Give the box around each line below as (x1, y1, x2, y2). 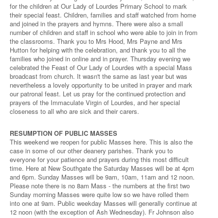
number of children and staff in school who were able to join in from (10, 28, 198, 37)
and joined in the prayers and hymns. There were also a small (10, 19, 183, 28)
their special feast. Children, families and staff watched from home (10, 10, 196, 19)
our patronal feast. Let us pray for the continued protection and (10, 89, 185, 98)
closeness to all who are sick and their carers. (10, 107, 139, 116)
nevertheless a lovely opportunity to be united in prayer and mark (10, 80, 192, 90)
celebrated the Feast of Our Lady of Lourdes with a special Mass (10, 63, 192, 72)
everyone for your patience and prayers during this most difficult (10, 155, 189, 164)
